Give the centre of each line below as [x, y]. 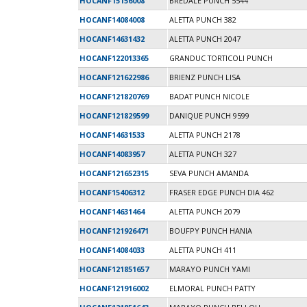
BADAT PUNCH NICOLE [209, 97]
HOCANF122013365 [114, 58]
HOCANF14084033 [112, 250]
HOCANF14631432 [112, 39]
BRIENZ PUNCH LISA [205, 77]
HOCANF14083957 [112, 154]
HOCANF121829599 [114, 116]
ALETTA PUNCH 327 [203, 154]
